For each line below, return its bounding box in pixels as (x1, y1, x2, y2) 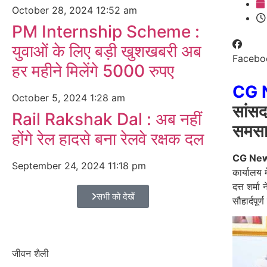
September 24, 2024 (12, 160, 108, 172)
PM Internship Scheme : (12, 21, 200, 42)
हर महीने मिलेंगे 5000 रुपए (12, 61, 174, 81)
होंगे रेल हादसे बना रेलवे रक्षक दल (12, 129, 204, 149)
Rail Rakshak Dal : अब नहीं (12, 109, 201, 129)
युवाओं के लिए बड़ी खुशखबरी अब (12, 41, 201, 61)
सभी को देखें (97, 191, 135, 202)
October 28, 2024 (12, 4, 96, 16)
